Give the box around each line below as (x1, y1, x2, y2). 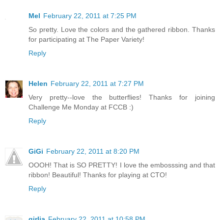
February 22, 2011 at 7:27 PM (51, 80, 144, 88)
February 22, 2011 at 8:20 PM (46, 147, 139, 156)
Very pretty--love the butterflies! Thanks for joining (28, 93, 215, 102)
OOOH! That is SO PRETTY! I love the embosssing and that (28, 161, 215, 169)
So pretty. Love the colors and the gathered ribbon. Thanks (28, 26, 215, 34)
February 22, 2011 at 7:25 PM (43, 12, 137, 20)
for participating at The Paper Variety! (28, 35, 144, 44)
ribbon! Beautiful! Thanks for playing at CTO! (28, 171, 167, 179)
